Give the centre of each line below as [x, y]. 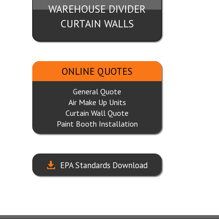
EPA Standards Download [104, 165]
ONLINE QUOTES [97, 71]
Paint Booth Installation [97, 124]
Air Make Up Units [97, 102]
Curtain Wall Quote [97, 113]
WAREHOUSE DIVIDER [97, 9]
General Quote [97, 91]
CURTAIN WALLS [97, 24]
